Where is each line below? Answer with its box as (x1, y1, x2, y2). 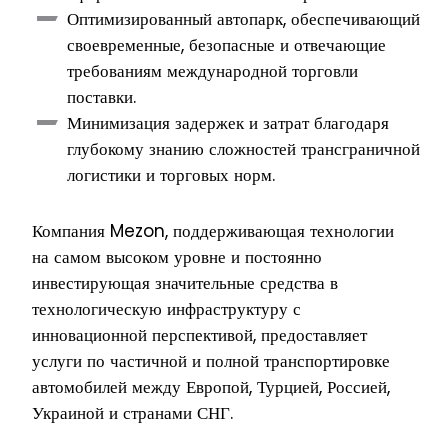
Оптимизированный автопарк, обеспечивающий (66, 7, 420, 32)
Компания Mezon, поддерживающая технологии (31, 219, 394, 244)
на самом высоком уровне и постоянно (31, 245, 322, 270)
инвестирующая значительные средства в (31, 271, 338, 296)
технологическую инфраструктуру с (31, 297, 301, 322)
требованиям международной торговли (66, 59, 358, 84)
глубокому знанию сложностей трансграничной (66, 137, 420, 162)
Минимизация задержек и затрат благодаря (66, 111, 389, 136)
